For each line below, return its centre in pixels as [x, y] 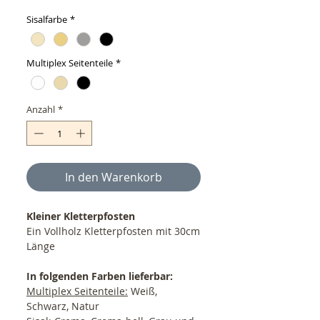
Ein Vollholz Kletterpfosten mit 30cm [113, 231]
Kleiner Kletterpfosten [82, 216]
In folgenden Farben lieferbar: [100, 276]
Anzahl [41, 109]
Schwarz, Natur [63, 306]
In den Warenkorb [114, 177]
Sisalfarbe [47, 19]
